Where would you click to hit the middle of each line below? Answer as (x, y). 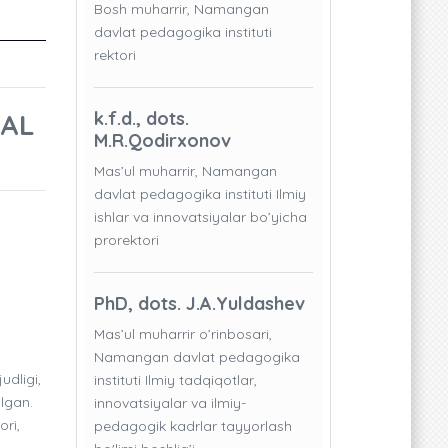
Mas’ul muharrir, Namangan (185, 171)
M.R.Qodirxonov (162, 141)
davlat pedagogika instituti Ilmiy (200, 194)
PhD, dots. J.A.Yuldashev (199, 304)
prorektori (126, 240)
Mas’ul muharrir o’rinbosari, (183, 334)
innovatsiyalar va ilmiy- (170, 403)
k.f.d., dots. (141, 119)
